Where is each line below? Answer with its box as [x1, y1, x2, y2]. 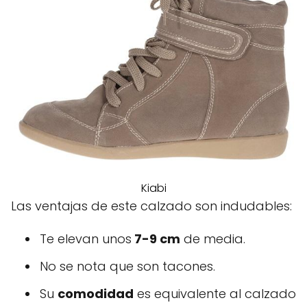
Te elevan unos [40, 230, 132, 247]
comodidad [58, 284, 134, 302]
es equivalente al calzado [134, 284, 296, 302]
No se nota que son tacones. [40, 257, 215, 275]
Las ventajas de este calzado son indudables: [11, 197, 292, 214]
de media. [180, 230, 245, 247]
